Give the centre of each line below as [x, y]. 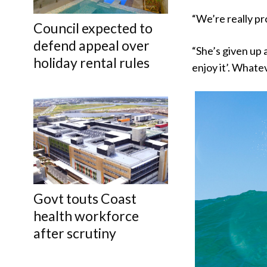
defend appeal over [91, 46]
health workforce [86, 216]
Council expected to [93, 28]
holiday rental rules [91, 63]
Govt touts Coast [85, 198]
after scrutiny [75, 233]
